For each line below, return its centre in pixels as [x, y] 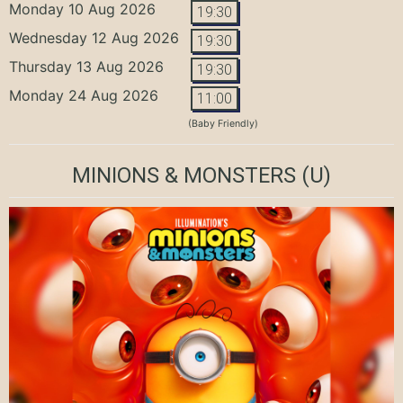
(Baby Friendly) [223, 123]
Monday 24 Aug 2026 [84, 95]
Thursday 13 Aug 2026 [86, 66]
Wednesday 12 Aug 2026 [94, 37]
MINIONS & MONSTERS [184, 175]
